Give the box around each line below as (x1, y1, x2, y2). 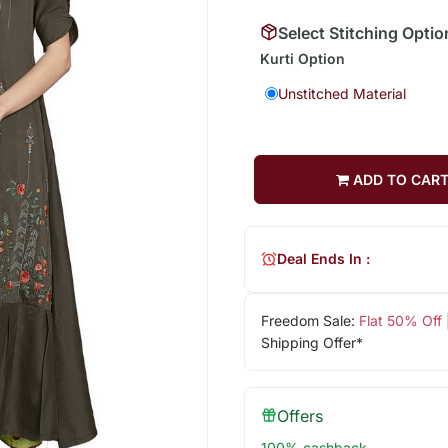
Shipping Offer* (260, 333, 363, 351)
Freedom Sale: (260, 311, 359, 329)
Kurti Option (259, 49, 345, 67)
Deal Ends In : (276, 250, 370, 268)
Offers (276, 405, 323, 426)
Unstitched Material (277, 84, 406, 102)
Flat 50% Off (358, 311, 442, 329)
